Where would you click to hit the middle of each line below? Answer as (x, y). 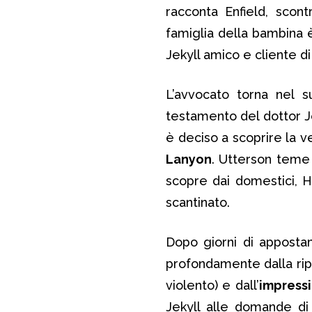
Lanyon (189, 159)
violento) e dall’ (212, 285)
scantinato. (198, 202)
